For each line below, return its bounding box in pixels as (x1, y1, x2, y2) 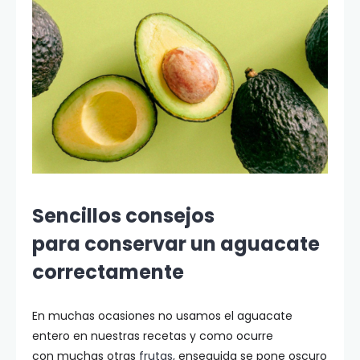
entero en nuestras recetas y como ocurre (32, 328, 273, 344)
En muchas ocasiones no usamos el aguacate (32, 308, 292, 324)
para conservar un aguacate (32, 231, 320, 257)
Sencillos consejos (32, 202, 215, 229)
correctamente (32, 259, 184, 285)
